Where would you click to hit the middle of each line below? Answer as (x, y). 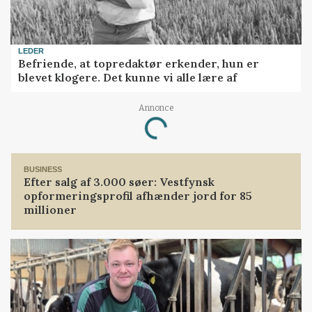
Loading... (171, 123)
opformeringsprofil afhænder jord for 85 (138, 196)
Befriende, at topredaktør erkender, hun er (139, 64)
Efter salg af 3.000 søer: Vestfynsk (119, 182)
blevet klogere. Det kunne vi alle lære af (128, 78)
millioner (50, 210)
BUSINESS (43, 170)
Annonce (156, 108)
